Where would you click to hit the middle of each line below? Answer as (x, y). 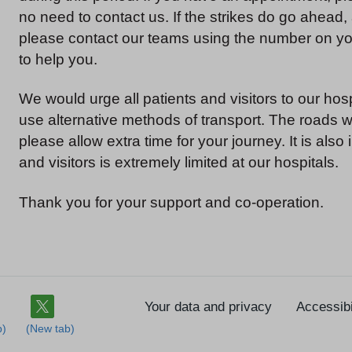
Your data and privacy (208, 307)
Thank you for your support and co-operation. (171, 202)
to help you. (58, 59)
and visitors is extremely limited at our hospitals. (179, 163)
